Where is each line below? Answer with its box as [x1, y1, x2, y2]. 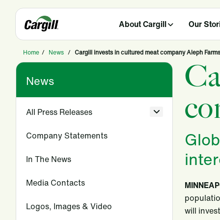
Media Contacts [26, 177, 85, 189]
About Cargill [119, 18, 167, 30]
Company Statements [26, 130, 108, 141]
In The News [26, 153, 71, 165]
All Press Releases [26, 106, 92, 118]
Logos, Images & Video [26, 200, 112, 212]
